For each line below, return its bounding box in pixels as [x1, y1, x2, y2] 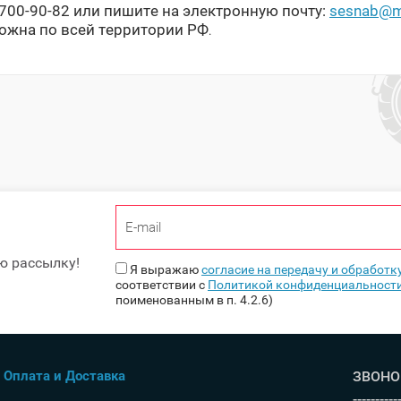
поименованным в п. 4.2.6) [115, 293, 273, 308]
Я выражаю [130, 262, 201, 277]
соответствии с [115, 277, 208, 293]
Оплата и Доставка [4, 368, 125, 385]
